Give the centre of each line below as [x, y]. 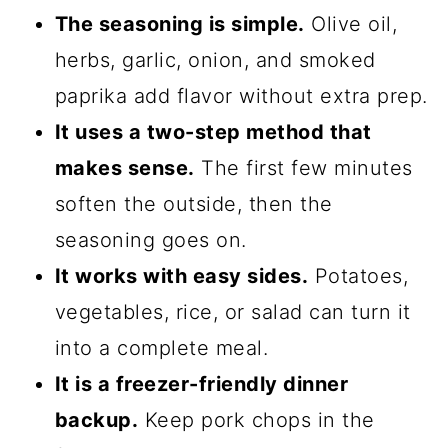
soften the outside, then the [193, 203]
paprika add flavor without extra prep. [241, 95]
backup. [96, 419]
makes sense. [124, 167]
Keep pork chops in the [256, 419]
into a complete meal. [161, 347]
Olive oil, [351, 23]
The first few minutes [303, 167]
